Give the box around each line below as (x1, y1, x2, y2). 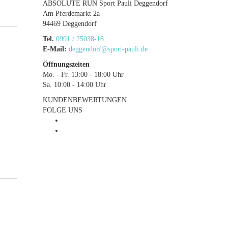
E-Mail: (42, 45, 67, 53)
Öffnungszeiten (42, 61, 90, 68)
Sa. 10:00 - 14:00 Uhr (42, 81, 106, 89)
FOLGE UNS (42, 106, 82, 114)
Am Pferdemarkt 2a (42, 10, 100, 17)
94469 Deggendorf (42, 20, 97, 27)
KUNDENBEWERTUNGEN (42, 96, 127, 104)
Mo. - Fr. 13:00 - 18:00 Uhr (42, 71, 124, 78)
